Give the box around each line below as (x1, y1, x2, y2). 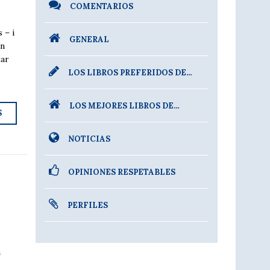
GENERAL (69, 34, 110, 45)
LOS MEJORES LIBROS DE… (69, 101, 180, 111)
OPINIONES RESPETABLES (68, 167, 176, 177)
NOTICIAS (68, 134, 111, 144)
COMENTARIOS (70, 1, 134, 11)
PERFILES (67, 200, 108, 210)
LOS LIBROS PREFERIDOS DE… (68, 67, 193, 78)
